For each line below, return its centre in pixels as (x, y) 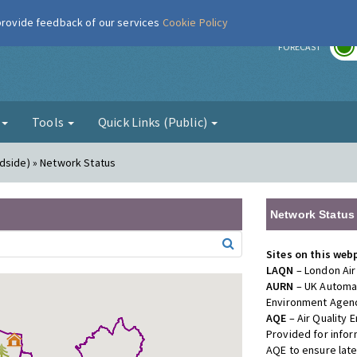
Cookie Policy (195, 22)
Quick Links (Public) (154, 122)
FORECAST (300, 47)
